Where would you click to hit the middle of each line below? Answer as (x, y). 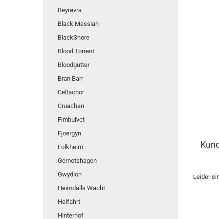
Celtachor (71, 92)
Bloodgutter (74, 65)
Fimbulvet (71, 120)
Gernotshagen (77, 161)
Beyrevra (70, 10)
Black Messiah (78, 24)
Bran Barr (70, 78)
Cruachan (71, 106)
